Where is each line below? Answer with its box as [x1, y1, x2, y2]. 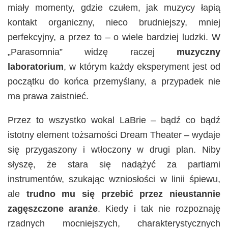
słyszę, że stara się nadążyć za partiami [8, 159, 220, 170]
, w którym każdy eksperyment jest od [64, 62, 220, 72]
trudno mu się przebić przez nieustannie [26, 189, 221, 199]
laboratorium [8, 62, 64, 72]
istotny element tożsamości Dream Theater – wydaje [8, 130, 220, 140]
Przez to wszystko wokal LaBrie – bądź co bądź [8, 115, 220, 126]
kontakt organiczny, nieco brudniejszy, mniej [8, 17, 220, 28]
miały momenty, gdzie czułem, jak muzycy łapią [8, 3, 220, 13]
